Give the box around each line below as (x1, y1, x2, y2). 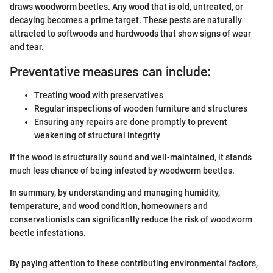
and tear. (10, 41, 44, 52)
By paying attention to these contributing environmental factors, (10, 258, 258, 269)
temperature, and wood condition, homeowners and (10, 201, 208, 211)
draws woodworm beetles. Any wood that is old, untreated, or (10, 1, 243, 12)
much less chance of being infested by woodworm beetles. (10, 166, 235, 176)
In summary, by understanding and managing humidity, (10, 188, 220, 198)
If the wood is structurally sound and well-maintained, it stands (10, 152, 252, 163)
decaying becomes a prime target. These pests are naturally (10, 15, 242, 25)
